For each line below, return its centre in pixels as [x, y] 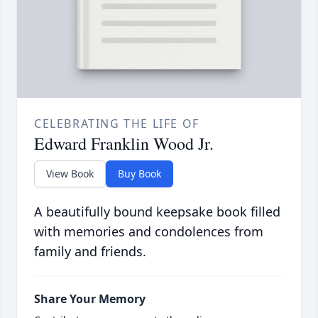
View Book [70, 174]
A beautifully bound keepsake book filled [157, 212]
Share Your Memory [90, 299]
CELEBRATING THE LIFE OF [117, 124]
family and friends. [90, 252]
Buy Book [139, 174]
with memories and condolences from [149, 232]
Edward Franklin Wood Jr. [124, 144]
